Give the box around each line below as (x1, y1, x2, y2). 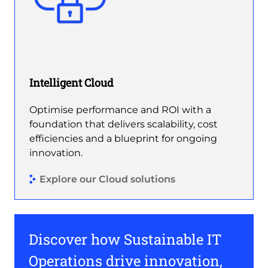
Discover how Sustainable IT (29, 229, 221, 249)
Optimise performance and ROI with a (29, 103, 211, 115)
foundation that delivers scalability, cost (29, 118, 218, 130)
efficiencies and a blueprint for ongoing (29, 132, 217, 144)
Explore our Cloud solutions (39, 173, 175, 185)
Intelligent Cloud (29, 75, 114, 90)
